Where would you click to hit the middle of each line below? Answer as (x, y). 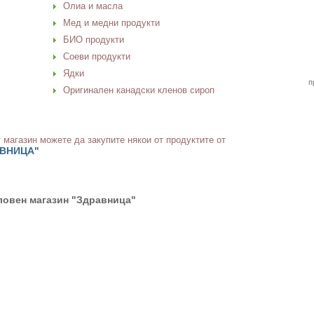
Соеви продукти (97, 56)
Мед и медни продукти (111, 23)
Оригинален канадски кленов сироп (139, 90)
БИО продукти (94, 40)
